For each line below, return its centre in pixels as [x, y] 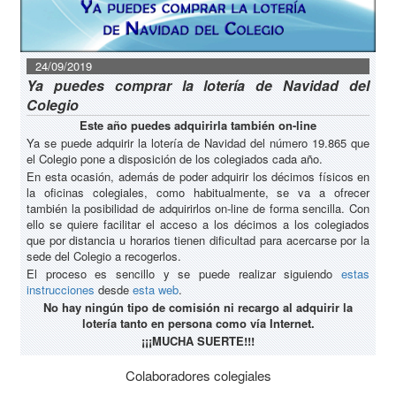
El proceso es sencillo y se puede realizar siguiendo [184, 274]
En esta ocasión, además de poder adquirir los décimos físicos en [198, 177]
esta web [156, 290]
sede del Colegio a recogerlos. [104, 256]
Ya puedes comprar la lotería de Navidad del [198, 86]
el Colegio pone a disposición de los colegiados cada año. [175, 159]
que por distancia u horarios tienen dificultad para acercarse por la [198, 240]
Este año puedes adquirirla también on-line [198, 126]
